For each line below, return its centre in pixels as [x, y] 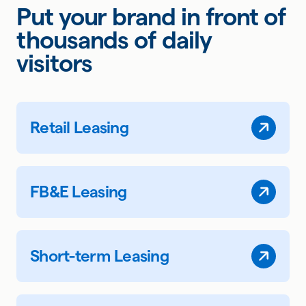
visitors [55, 62]
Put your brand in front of [151, 16]
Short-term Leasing [100, 255]
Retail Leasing [79, 127]
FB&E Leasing [79, 191]
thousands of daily [114, 39]
